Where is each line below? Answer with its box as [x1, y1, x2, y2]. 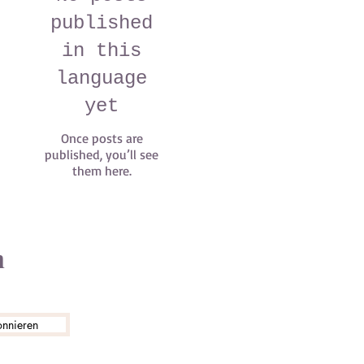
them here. [71, 162, 132, 179]
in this [62, 40, 141, 62]
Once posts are [60, 130, 143, 146]
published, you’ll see [45, 146, 158, 162]
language [56, 67, 147, 89]
